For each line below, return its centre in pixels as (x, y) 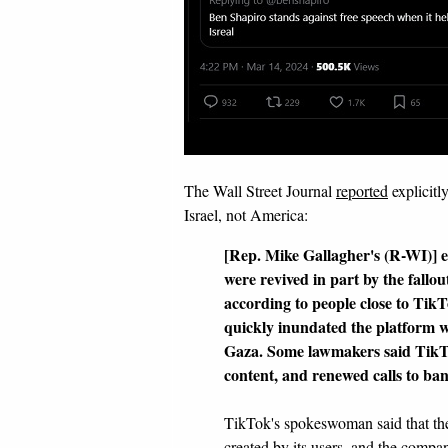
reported (362, 190)
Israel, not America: (246, 214)
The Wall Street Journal (260, 190)
